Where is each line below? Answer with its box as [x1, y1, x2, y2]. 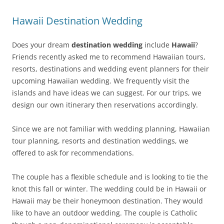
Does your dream [12, 39, 71, 49]
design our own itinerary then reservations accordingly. [12, 99, 198, 109]
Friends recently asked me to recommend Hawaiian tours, [12, 51, 205, 61]
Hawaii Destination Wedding [12, 13, 142, 27]
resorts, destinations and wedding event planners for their [12, 63, 209, 73]
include [142, 39, 171, 49]
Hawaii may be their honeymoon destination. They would [12, 195, 203, 205]
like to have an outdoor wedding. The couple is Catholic [12, 207, 197, 217]
